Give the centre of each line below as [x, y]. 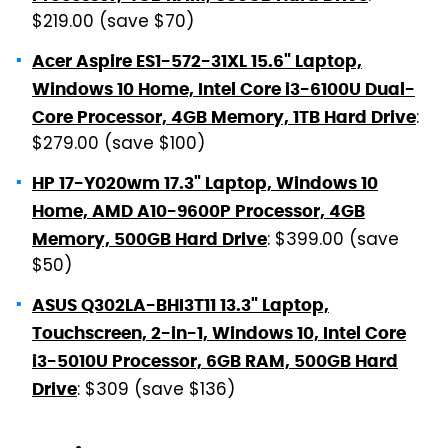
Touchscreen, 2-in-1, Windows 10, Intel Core [219, 332]
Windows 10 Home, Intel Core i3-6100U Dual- [223, 88]
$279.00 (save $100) [118, 144]
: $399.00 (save [333, 240]
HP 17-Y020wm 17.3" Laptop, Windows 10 [205, 182]
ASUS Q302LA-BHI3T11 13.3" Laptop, [180, 304]
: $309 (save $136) [156, 390]
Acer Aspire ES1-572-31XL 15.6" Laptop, [197, 60]
